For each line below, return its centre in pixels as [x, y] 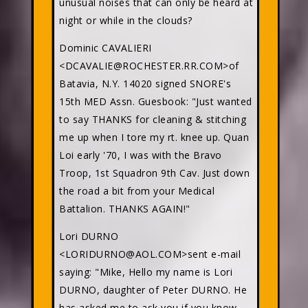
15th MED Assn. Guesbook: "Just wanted [156, 101]
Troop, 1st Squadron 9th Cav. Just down [154, 173]
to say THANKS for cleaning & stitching [153, 119]
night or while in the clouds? [126, 20]
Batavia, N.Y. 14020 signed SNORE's [145, 84]
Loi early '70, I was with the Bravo [141, 155]
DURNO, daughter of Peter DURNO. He [153, 290]
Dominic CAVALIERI [106, 48]
